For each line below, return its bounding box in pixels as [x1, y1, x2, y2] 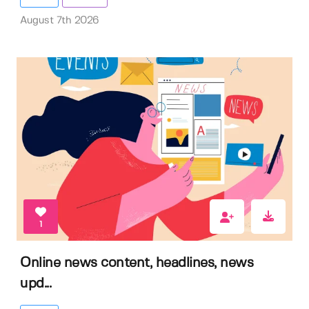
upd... [20, 277, 51, 290]
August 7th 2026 [20, 16, 99, 26]
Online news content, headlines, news [20, 257, 253, 270]
